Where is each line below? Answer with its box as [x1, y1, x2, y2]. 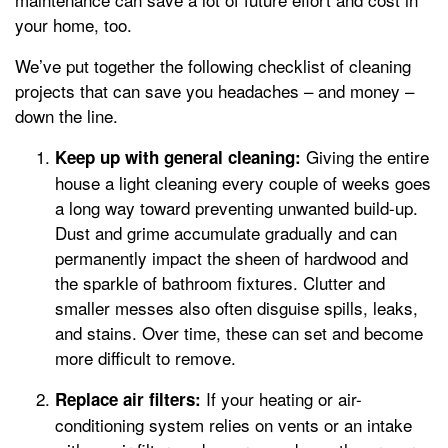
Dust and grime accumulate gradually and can [55, 219, 397, 245]
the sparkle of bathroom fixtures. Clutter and [55, 269, 385, 295]
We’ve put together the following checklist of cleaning [15, 52, 411, 78]
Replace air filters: [55, 386, 201, 411]
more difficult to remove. [55, 344, 236, 370]
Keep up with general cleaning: [55, 144, 301, 169]
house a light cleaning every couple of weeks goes [55, 169, 431, 195]
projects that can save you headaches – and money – [15, 77, 414, 103]
